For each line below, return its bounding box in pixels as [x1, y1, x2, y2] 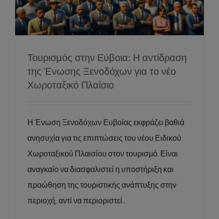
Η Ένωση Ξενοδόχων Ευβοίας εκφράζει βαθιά [27, 118, 184, 127]
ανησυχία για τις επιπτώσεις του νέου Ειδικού [27, 134, 181, 142]
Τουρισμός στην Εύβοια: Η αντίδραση [27, 50, 187, 64]
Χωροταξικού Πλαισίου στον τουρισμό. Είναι [27, 150, 178, 158]
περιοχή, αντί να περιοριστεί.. [27, 197, 125, 205]
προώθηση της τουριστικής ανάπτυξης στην [27, 181, 176, 189]
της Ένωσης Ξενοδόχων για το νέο [27, 64, 176, 77]
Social [110, 19, 127, 26]
